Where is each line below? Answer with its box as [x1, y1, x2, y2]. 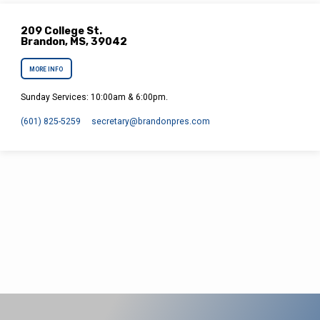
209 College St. [21, 24, 103, 37]
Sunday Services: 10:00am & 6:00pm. [21, 92, 169, 103]
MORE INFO [29, 65, 64, 73]
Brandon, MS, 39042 [21, 34, 128, 48]
